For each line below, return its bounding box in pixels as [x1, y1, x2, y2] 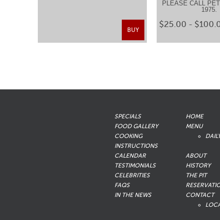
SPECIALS [114, 113, 141, 120]
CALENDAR [114, 152, 146, 159]
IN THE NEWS [114, 192, 151, 198]
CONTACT [186, 192, 215, 198]
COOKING [114, 133, 142, 139]
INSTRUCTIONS [114, 142, 158, 149]
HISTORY [186, 162, 211, 169]
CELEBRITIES [114, 172, 150, 179]
